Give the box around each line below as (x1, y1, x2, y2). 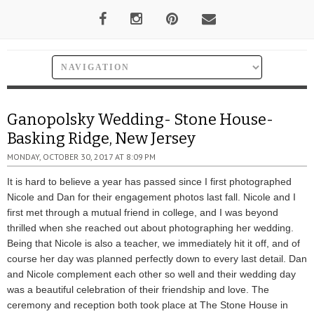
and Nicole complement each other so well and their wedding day (7, 268, 296, 280)
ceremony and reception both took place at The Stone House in (7, 299, 288, 310)
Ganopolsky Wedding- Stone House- (7, 110, 273, 129)
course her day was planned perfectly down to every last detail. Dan (7, 253, 307, 264)
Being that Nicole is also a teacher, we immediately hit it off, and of (7, 238, 300, 249)
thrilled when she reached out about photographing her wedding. (7, 222, 294, 233)
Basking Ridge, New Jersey (7, 129, 196, 148)
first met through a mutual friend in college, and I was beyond (7, 207, 278, 218)
